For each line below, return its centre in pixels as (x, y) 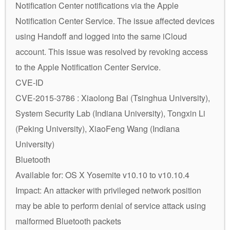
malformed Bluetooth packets (68, 221)
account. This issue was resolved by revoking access (112, 51)
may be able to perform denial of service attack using (111, 205)
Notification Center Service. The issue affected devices (115, 21)
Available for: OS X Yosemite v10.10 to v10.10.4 (102, 175)
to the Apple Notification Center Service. (88, 67)
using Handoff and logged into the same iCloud (101, 36)
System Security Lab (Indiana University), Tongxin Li (110, 113)
